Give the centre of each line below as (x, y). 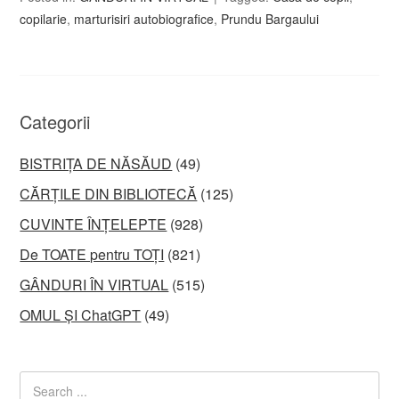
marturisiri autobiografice (144, 19)
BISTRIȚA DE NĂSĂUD (96, 163)
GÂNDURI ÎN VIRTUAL (94, 285)
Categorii (55, 122)
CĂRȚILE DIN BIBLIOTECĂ (109, 194)
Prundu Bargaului (270, 19)
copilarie (44, 19)
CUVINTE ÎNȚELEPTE (94, 224)
